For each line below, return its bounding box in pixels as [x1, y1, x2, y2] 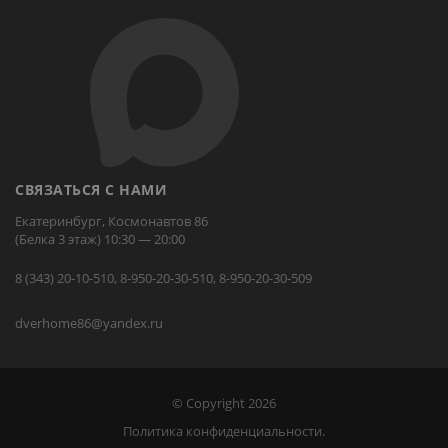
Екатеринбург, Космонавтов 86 [15, 212, 208, 231]
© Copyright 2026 [172, 394, 276, 413]
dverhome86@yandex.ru [15, 314, 163, 333]
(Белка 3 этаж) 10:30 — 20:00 [15, 230, 185, 249]
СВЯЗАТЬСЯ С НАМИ [15, 180, 167, 200]
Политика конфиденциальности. [123, 422, 325, 441]
